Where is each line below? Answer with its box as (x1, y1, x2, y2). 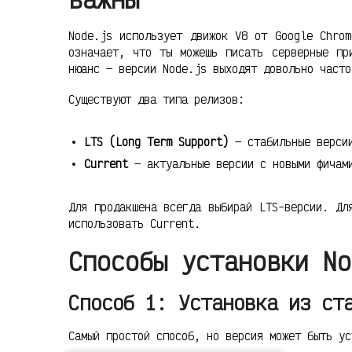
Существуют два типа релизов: (68, 91, 244, 107)
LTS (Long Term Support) (84, 134, 229, 149)
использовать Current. (68, 215, 200, 231)
